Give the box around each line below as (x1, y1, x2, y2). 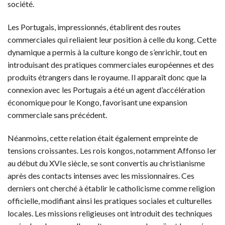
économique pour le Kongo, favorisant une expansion (8, 97, 187, 107)
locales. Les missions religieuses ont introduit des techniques (8, 208, 212, 218)
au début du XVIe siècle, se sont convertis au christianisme (8, 158, 205, 168)
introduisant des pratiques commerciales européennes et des (8, 59, 214, 69)
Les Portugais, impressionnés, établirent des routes (8, 22, 181, 32)
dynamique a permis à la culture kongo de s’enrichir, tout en (8, 47, 207, 57)
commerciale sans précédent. (8, 109, 107, 120)
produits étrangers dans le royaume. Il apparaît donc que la (8, 72, 206, 82)
